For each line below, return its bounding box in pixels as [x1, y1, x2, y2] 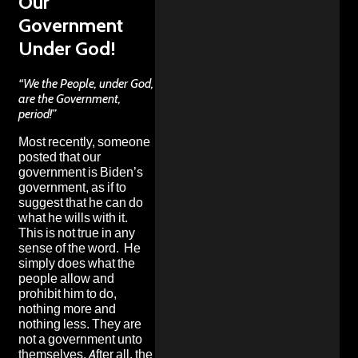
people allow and [18, 270, 114, 286]
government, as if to [18, 179, 126, 195]
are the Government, [18, 90, 121, 106]
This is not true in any [18, 225, 135, 241]
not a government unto [18, 331, 142, 347]
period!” [18, 105, 56, 121]
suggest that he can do [18, 194, 143, 210]
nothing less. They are [18, 316, 141, 332]
